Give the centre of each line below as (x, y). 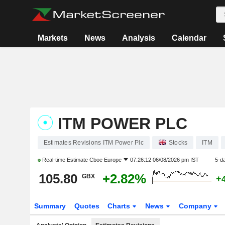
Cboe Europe (105, 160)
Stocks (178, 143)
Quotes (87, 206)
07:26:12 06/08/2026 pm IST (164, 160)
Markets (53, 38)
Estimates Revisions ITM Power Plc (93, 143)
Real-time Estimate (65, 160)
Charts (120, 206)
